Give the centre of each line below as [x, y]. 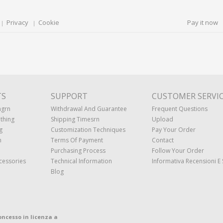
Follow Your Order [178, 151]
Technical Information [81, 161]
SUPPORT [69, 96]
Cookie [49, 22]
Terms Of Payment [77, 140]
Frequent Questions [180, 109]
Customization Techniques [88, 130]
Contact [163, 140]
